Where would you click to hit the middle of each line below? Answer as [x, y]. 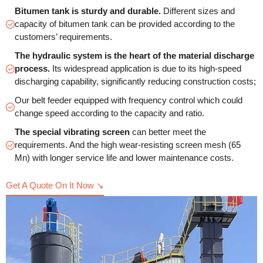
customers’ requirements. [63, 37]
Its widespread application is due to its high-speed [146, 69]
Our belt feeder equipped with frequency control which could [129, 100]
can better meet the [168, 132]
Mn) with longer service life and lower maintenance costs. [124, 158]
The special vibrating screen [72, 132]
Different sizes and [198, 11]
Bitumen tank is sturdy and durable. [88, 11]
